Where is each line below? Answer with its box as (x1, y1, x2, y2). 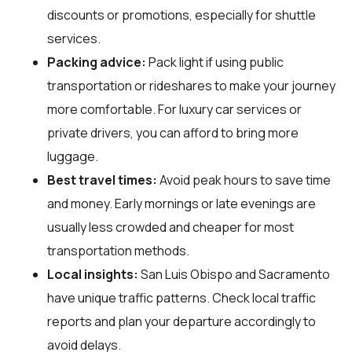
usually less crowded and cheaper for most (47, 218, 294, 236)
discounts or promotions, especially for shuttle (47, 5, 316, 24)
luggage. (47, 147, 98, 165)
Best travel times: (47, 170, 157, 189)
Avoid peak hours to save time (157, 170, 331, 189)
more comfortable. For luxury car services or (47, 100, 302, 118)
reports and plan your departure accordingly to (47, 312, 316, 330)
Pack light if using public (146, 53, 284, 71)
